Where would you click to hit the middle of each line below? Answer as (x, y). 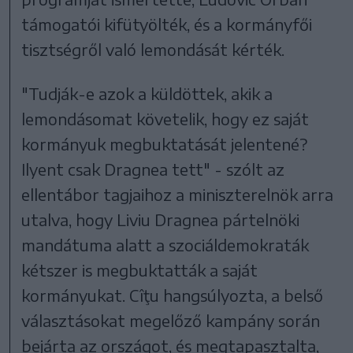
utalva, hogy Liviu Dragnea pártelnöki (161, 220)
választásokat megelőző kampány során (171, 321)
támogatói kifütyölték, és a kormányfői (167, 24)
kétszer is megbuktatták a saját (140, 270)
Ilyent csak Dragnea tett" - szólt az (153, 169)
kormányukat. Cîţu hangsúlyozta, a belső (173, 295)
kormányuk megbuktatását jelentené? (165, 144)
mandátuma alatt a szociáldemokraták (165, 245)
